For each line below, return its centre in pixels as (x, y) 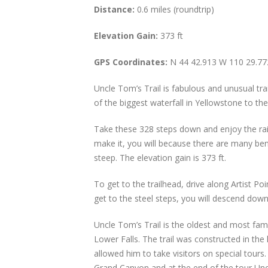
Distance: (114, 9)
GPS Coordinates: (131, 62)
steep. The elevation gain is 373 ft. (160, 157)
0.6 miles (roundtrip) (174, 9)
